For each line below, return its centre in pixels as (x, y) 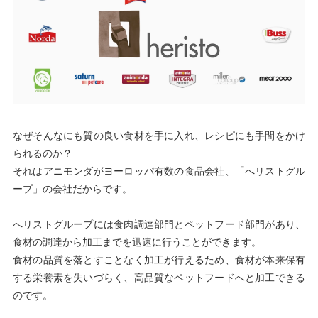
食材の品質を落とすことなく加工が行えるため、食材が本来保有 (159, 261)
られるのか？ (42, 154)
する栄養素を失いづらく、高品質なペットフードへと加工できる (159, 278)
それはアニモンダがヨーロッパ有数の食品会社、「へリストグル (159, 172)
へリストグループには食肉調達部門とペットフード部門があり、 (159, 225)
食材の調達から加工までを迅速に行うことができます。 (137, 243)
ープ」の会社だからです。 (72, 190)
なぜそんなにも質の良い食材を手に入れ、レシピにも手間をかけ (159, 136)
